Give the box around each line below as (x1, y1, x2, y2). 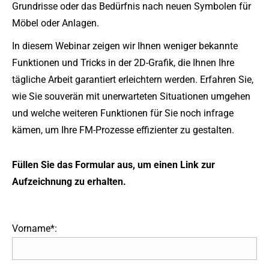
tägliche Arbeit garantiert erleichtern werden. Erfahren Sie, (12, 74, 253, 85)
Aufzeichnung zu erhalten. (12, 176, 126, 187)
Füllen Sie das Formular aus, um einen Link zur (12, 159, 215, 171)
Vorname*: (12, 223, 57, 234)
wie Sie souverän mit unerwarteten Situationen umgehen (12, 91, 250, 102)
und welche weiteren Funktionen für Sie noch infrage (12, 107, 234, 119)
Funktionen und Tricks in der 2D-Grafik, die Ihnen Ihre (12, 57, 234, 68)
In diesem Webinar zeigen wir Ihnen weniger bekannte (12, 40, 238, 52)
